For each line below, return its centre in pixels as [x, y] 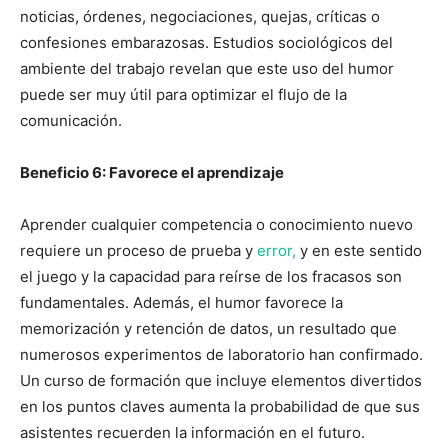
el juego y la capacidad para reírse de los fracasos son [211, 276]
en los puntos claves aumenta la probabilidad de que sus [220, 406]
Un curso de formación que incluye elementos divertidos [221, 380]
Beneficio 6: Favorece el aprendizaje [152, 172]
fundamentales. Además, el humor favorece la [181, 302]
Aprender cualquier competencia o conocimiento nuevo [216, 224]
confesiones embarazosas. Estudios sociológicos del [206, 42]
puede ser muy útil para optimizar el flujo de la [183, 94]
